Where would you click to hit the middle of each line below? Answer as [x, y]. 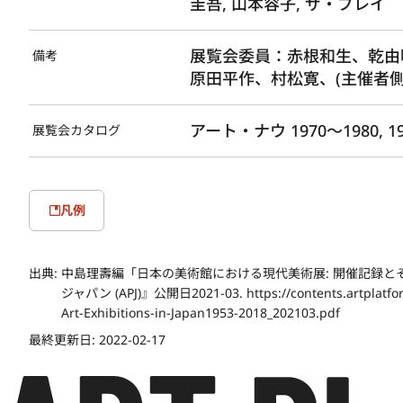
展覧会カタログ [76, 130]
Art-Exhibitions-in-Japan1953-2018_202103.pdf [201, 312]
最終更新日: [64, 339]
